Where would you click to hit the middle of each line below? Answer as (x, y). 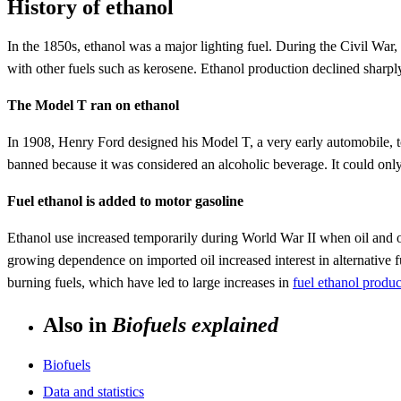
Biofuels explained (195, 325)
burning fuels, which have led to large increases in (150, 283)
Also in (77, 325)
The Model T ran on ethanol (93, 106)
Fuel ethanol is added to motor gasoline (125, 201)
